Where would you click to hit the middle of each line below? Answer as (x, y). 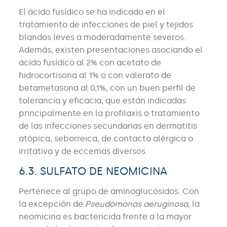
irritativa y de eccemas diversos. (83, 152)
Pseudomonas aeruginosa (136, 204)
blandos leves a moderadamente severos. (102, 37)
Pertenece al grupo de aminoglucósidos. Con (109, 192)
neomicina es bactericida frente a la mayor (105, 217)
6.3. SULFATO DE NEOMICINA (93, 172)
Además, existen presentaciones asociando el (110, 50)
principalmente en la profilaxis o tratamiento (109, 113)
